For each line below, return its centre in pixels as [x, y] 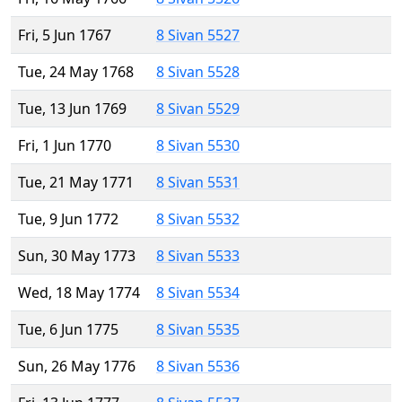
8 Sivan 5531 [198, 183]
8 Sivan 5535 [198, 330]
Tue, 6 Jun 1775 [68, 330]
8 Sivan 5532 [198, 219]
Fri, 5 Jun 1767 [65, 35]
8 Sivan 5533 [198, 256]
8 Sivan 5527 [198, 35]
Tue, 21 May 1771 [76, 183]
